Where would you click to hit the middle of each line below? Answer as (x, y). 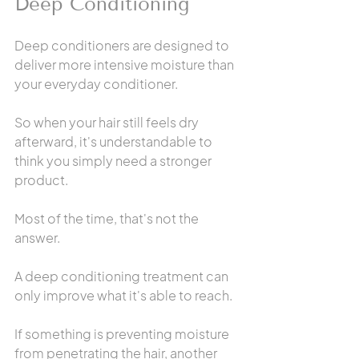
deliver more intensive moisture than (125, 65)
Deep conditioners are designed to (123, 45)
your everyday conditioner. (96, 84)
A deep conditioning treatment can (123, 276)
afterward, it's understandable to (115, 141)
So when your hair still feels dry (108, 122)
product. (41, 180)
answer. (37, 238)
